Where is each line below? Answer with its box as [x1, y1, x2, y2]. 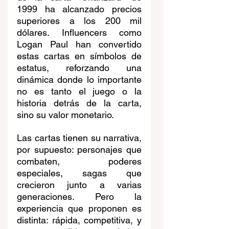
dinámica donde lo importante [17, 74, 142, 85]
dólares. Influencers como [17, 27, 142, 38]
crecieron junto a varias [17, 179, 142, 191]
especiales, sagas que [17, 168, 142, 179]
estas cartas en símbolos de [17, 51, 142, 62]
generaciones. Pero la [17, 191, 142, 202]
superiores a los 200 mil [17, 15, 142, 27]
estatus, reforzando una [17, 62, 142, 74]
